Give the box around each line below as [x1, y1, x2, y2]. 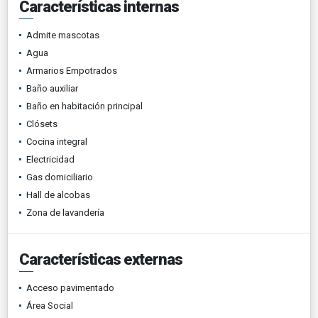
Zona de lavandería [26, 207, 104, 218]
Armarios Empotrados [26, 65, 117, 76]
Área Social [26, 300, 73, 311]
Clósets [26, 118, 57, 129]
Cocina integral [26, 136, 87, 147]
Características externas [19, 250, 182, 268]
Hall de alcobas [26, 189, 90, 200]
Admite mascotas [26, 29, 99, 40]
